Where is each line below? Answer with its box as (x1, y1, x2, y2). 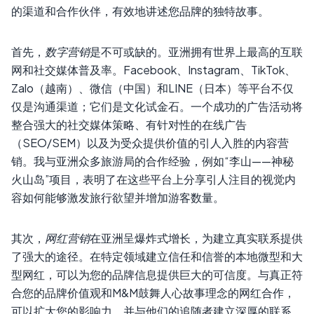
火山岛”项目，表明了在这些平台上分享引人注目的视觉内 (11, 172, 296, 187)
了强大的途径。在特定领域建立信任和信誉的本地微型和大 (11, 249, 303, 264)
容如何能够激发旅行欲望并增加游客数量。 (11, 190, 224, 205)
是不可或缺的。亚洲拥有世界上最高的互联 (90, 44, 303, 60)
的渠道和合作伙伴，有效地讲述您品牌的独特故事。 (11, 4, 269, 19)
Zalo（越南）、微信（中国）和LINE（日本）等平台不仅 (11, 81, 294, 96)
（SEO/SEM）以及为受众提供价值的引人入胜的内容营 (11, 135, 289, 151)
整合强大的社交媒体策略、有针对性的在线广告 (11, 117, 247, 132)
